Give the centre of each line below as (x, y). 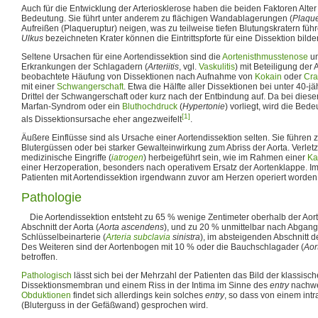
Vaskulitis (217, 66)
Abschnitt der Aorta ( (60, 227)
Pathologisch (46, 275)
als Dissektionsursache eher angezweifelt (102, 119)
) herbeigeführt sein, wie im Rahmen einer (225, 157)
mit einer (39, 86)
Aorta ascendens (131, 227)
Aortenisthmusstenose (265, 56)
